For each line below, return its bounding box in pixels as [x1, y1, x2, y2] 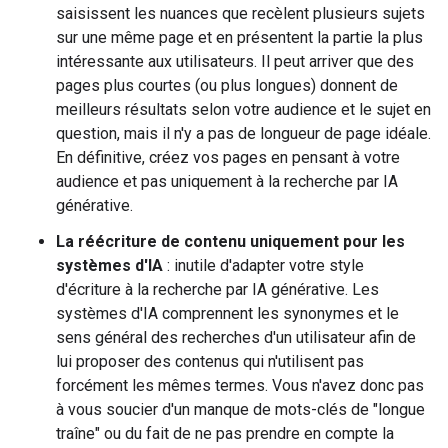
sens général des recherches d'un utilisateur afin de [56, 328, 416, 347]
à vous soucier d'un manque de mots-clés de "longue [56, 400, 425, 419]
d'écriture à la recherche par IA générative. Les [56, 280, 379, 299]
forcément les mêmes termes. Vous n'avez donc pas [56, 376, 424, 395]
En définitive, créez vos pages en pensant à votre [56, 148, 400, 167]
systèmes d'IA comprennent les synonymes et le [56, 304, 399, 323]
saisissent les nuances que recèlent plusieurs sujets [56, 4, 425, 23]
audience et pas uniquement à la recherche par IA [56, 172, 398, 191]
